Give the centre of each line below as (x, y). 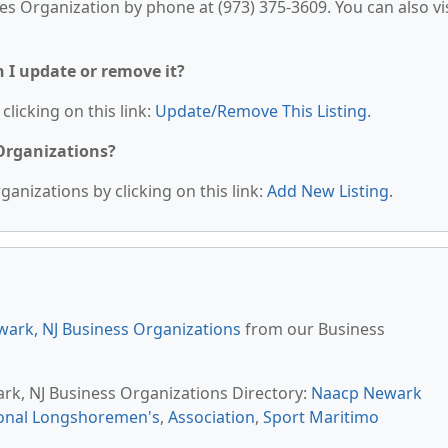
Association (211, 417)
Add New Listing (328, 191)
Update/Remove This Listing (261, 111)
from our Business (313, 329)
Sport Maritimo (321, 417)
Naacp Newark (366, 393)
